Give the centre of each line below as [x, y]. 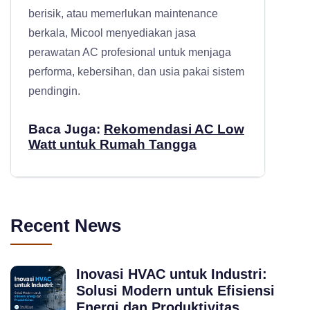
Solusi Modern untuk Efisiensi [175, 291]
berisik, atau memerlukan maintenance [123, 14]
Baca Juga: [64, 129]
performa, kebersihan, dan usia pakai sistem [136, 72]
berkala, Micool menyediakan [102, 33]
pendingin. [54, 91]
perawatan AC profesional [92, 53]
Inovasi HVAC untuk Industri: [172, 274]
